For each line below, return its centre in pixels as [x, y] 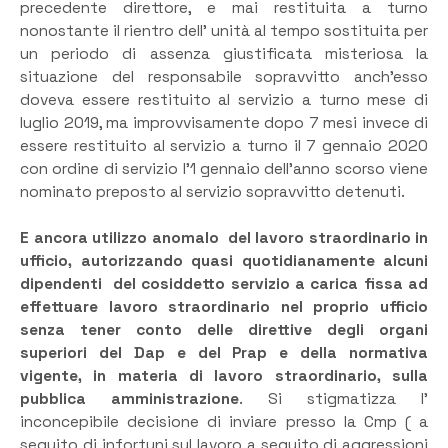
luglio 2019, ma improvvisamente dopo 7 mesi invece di [224, 123]
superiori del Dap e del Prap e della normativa [224, 353]
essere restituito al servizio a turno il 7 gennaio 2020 [224, 146]
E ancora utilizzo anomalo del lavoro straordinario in [224, 238]
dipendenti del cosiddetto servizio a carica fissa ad [224, 284]
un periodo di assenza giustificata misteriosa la [224, 54]
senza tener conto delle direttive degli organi [224, 330]
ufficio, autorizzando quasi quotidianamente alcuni [224, 261]
